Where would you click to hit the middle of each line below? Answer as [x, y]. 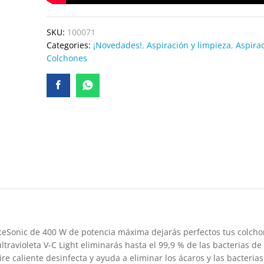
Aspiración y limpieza [189, 45]
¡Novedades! [117, 45]
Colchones [67, 58]
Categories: [70, 45]
